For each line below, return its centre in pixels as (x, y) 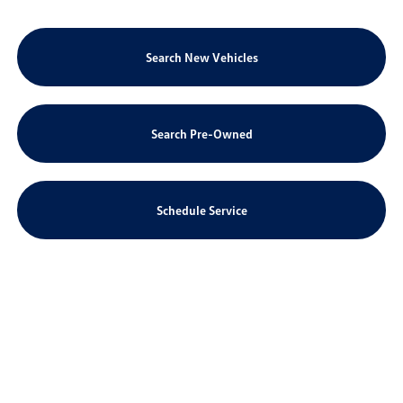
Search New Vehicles (201, 57)
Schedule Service (201, 210)
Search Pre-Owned (201, 134)
